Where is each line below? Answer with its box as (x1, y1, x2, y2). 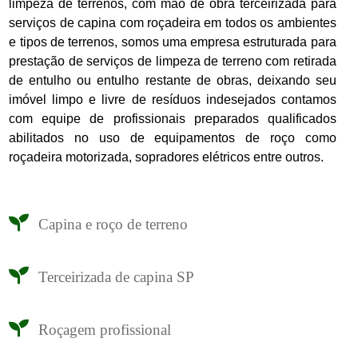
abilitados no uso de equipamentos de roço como (9, 130, 336, 145)
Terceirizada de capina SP (38, 268, 194, 286)
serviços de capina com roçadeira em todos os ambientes (9, 15, 336, 30)
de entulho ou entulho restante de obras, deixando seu (9, 73, 336, 87)
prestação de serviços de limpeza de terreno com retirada (9, 54, 336, 68)
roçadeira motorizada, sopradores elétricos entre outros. (9, 149, 324, 164)
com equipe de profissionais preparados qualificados (9, 111, 336, 125)
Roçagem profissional (38, 321, 171, 339)
